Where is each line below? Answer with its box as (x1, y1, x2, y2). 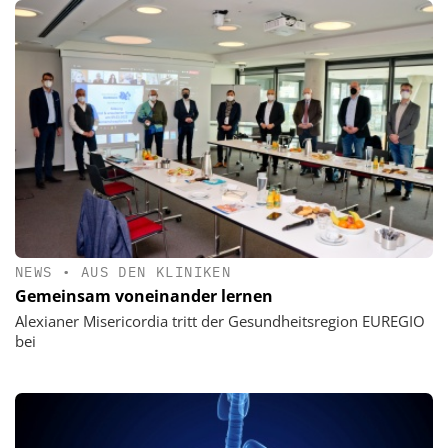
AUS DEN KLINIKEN (80, 263, 232, 281)
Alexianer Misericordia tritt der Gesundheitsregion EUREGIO (15, 311, 425, 332)
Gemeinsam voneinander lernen (15, 285, 273, 308)
